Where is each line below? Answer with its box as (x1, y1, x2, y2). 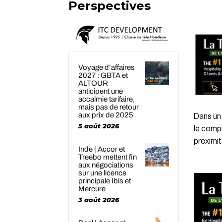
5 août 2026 (78, 121, 119, 130)
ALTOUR (78, 79, 108, 87)
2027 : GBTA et (78, 71, 128, 79)
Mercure (78, 184, 106, 193)
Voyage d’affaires (78, 63, 135, 71)
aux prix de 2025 (78, 111, 133, 119)
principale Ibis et (78, 176, 131, 185)
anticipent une (78, 87, 123, 95)
